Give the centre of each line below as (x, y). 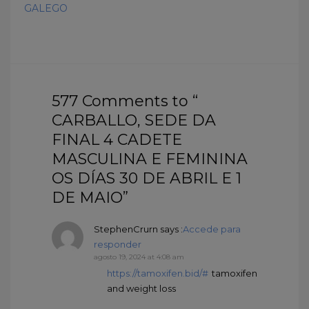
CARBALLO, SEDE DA (134, 120)
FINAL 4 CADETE (117, 139)
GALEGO (46, 8)
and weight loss (141, 288)
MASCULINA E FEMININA (150, 159)
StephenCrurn (126, 229)
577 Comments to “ (125, 101)
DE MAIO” (90, 197)
